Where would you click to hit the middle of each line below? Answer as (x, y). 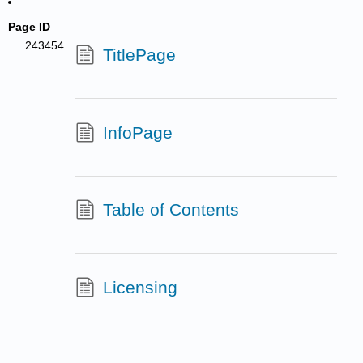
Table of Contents (171, 210)
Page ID (30, 27)
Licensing (140, 287)
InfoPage (137, 132)
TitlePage (139, 54)
